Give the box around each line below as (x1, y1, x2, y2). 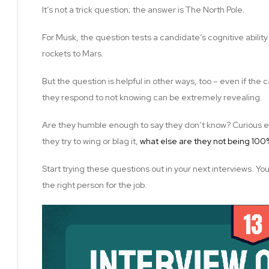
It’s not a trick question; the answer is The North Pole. (42, 4, 245, 15)
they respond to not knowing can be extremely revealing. (42, 91, 262, 103)
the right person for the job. (42, 179, 147, 190)
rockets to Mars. (42, 47, 104, 59)
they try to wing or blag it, (42, 135, 140, 147)
